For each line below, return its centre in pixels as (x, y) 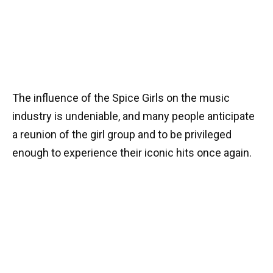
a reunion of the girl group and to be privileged (122, 134)
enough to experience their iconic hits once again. (132, 152)
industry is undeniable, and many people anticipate (133, 116)
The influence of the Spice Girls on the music (121, 97)
